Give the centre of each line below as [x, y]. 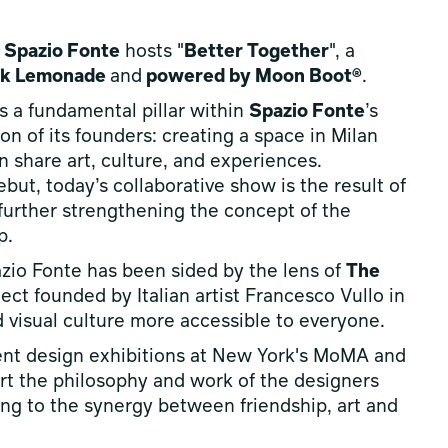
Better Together [256, 52]
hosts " [152, 52]
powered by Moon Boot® [252, 77]
